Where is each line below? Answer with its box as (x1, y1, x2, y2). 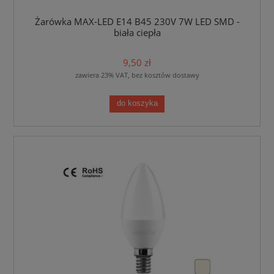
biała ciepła (113, 26, 161, 40)
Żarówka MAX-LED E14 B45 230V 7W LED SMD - (34, 15, 240, 29)
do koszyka (116, 99, 158, 108)
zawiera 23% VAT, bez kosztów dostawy (75, 70, 199, 80)
